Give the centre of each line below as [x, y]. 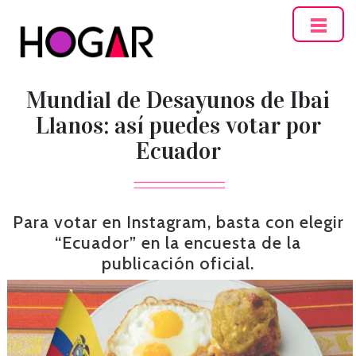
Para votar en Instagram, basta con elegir [178, 222]
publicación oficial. [178, 263]
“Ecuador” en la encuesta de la [178, 242]
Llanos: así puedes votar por [178, 126]
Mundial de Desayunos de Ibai [178, 100]
